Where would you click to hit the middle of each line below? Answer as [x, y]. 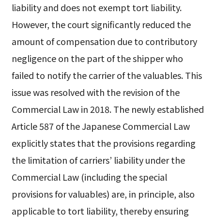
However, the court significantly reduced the [101, 24]
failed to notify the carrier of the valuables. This [107, 75]
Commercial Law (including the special [89, 177]
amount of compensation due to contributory [104, 41]
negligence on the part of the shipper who [97, 58]
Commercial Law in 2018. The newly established [108, 109]
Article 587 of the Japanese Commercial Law [101, 126]
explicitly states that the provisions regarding [103, 143]
